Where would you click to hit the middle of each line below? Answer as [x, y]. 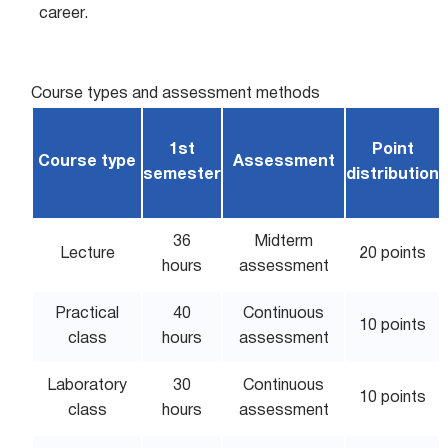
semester [182, 175]
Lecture [87, 254]
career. [64, 14]
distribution [393, 175]
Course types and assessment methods [176, 94]
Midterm [284, 242]
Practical [87, 314]
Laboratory [87, 386]
